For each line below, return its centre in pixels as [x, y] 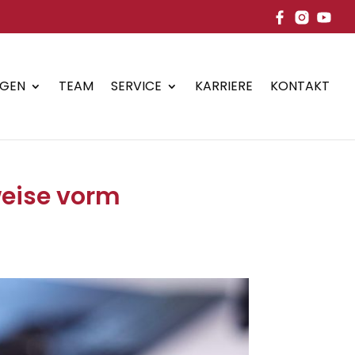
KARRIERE [224, 86]
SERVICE [136, 86]
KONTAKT [300, 86]
